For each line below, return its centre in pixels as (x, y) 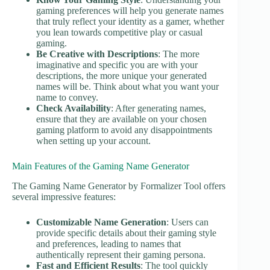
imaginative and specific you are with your (117, 65)
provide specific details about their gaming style (126, 233)
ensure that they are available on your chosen (121, 119)
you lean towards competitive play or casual (119, 33)
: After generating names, (159, 108)
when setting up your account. (93, 141)
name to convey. (67, 98)
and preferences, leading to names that (108, 244)
